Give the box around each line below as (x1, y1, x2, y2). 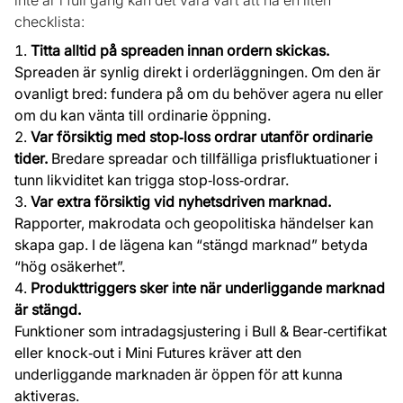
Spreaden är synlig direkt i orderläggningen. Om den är (14, 63, 381, 82)
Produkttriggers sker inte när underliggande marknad (31, 279, 385, 298)
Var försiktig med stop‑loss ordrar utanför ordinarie (31, 128, 372, 147)
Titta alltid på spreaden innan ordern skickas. (31, 41, 329, 60)
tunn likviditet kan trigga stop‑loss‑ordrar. (14, 171, 289, 190)
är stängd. (14, 300, 81, 319)
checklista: (14, 13, 85, 31)
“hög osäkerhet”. (14, 257, 125, 276)
